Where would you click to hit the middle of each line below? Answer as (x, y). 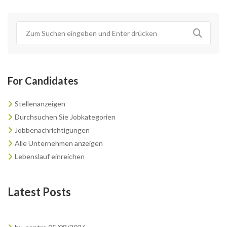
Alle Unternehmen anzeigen (59, 143)
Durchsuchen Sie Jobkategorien (65, 117)
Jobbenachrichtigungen (52, 130)
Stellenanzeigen (40, 103)
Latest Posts (39, 192)
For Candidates (43, 80)
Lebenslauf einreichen (50, 156)
